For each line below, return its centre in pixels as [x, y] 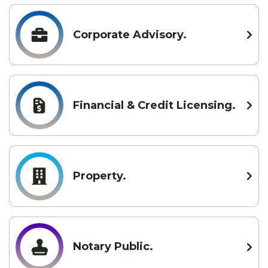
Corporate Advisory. [130, 34]
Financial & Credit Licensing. [154, 105]
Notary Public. [113, 247]
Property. [100, 176]
